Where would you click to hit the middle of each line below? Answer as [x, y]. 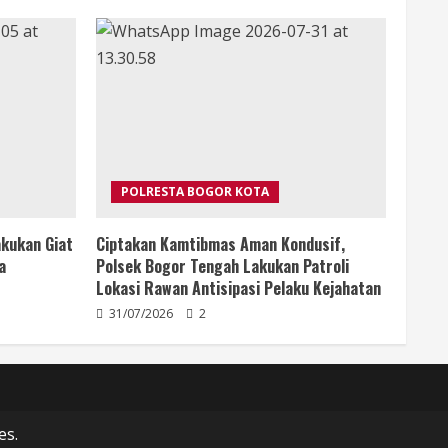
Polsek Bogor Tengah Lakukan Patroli [222, 266]
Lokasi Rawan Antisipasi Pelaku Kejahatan [238, 288]
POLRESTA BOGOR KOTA [195, 192]
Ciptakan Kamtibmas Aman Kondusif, [220, 244]
